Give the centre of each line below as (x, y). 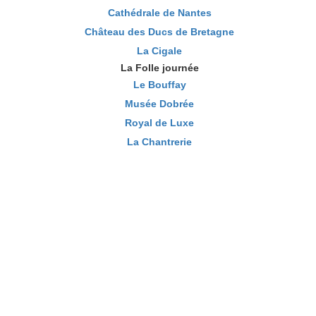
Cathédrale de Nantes (159, 12)
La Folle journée (159, 67)
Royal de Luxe (159, 122)
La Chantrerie (159, 141)
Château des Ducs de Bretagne (159, 31)
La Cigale (159, 50)
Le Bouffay (159, 84)
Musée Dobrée (159, 103)
